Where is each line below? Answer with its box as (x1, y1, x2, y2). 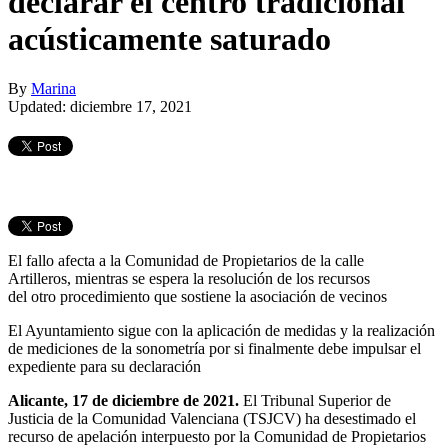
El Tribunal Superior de (239, 391, 391, 409)
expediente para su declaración (8, 357, 201, 375)
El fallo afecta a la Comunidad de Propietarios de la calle (8, 251, 364, 269)
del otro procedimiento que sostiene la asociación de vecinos (8, 287, 387, 305)
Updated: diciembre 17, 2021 (8, 97, 192, 115)
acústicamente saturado (8, 21, 331, 58)
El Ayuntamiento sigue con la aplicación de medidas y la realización (8, 321, 435, 339)
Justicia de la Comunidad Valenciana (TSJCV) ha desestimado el (8, 409, 416, 427)
